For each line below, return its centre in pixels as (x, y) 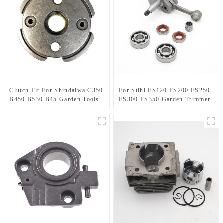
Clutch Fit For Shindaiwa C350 (56, 90)
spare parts (135, 108)
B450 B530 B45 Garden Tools (54, 99)
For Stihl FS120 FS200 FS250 (165, 90)
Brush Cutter (29, 108)
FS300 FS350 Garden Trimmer (165, 99)
